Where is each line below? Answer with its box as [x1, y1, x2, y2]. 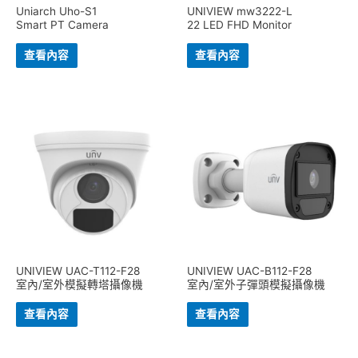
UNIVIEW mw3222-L [187, 5, 292, 18]
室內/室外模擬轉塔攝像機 [16, 277, 143, 291]
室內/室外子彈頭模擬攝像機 [187, 277, 325, 291]
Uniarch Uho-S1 [16, 5, 97, 18]
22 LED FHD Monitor [187, 18, 292, 32]
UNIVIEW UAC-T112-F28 [16, 264, 140, 277]
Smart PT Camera [16, 18, 109, 32]
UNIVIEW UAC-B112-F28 [187, 264, 312, 277]
